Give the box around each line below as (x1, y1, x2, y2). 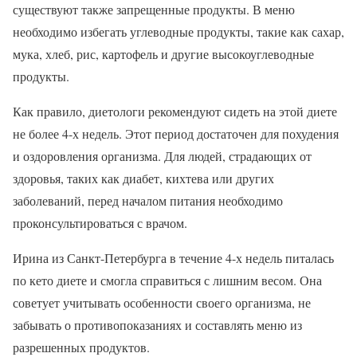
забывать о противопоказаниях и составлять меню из (13, 316, 302, 333)
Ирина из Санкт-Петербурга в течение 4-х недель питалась (13, 249, 334, 266)
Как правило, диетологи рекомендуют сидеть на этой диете (13, 102, 337, 120)
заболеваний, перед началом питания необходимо (13, 191, 283, 209)
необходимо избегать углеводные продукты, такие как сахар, (13, 22, 344, 40)
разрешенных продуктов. (13, 338, 150, 355)
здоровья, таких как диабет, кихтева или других (13, 169, 274, 186)
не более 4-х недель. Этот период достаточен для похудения (13, 124, 339, 142)
